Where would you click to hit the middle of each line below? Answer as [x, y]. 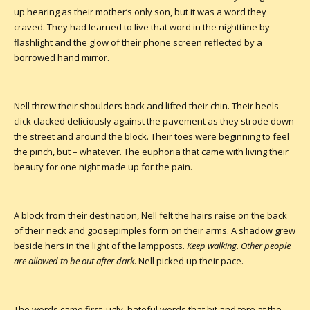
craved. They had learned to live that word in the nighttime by [142, 27]
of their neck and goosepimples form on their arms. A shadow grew [155, 230]
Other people [266, 245]
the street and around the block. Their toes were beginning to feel [152, 136]
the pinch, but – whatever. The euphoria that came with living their [151, 151]
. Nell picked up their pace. [189, 261]
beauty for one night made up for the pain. [103, 166]
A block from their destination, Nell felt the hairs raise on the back [151, 215]
